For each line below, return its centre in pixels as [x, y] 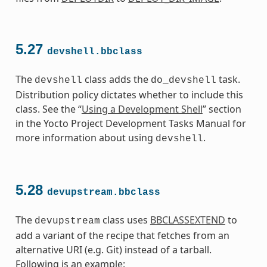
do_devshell [183, 80]
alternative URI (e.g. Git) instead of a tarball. [113, 249]
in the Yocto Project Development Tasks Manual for [131, 123]
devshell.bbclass [94, 52]
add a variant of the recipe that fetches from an [122, 235]
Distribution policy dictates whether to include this [129, 94]
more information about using [85, 137]
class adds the [116, 79]
